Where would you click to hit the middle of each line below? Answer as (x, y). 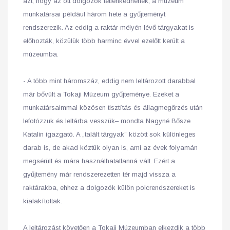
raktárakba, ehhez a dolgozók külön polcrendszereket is (109, 188)
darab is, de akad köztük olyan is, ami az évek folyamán (110, 148)
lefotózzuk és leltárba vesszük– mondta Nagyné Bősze (107, 121)
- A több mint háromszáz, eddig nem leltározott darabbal (109, 81)
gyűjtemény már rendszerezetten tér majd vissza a (99, 174)
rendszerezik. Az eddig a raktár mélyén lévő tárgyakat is (109, 27)
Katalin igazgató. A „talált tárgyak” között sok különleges (109, 134)
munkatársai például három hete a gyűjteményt (94, 14)
